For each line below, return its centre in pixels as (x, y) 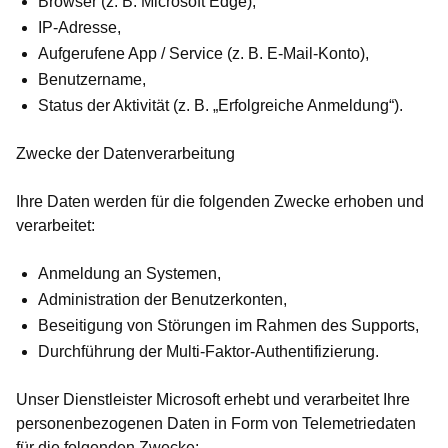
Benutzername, (92, 80)
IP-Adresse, (79, 28)
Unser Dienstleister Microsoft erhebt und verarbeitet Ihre (213, 400)
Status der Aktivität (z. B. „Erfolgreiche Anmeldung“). (220, 106)
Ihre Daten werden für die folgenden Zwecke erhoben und (220, 202)
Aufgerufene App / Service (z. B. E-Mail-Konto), (203, 54)
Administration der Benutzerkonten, (162, 300)
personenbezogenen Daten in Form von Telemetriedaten (216, 424)
